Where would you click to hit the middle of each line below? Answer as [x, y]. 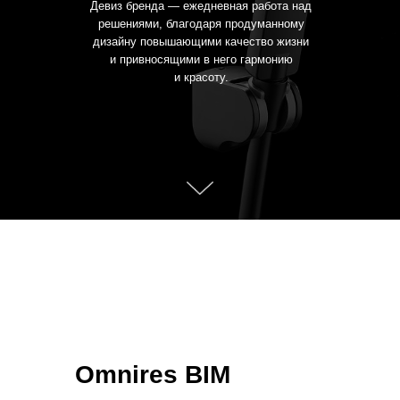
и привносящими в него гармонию [201, 59]
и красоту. [201, 77]
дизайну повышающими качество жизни [201, 41]
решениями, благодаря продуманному [201, 23]
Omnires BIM [153, 375]
